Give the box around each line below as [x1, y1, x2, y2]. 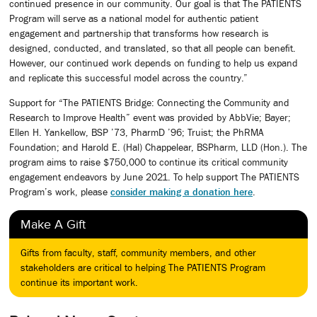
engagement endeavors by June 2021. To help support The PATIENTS [9, 171, 299, 183]
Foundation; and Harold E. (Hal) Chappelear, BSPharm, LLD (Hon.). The [9, 142, 307, 154]
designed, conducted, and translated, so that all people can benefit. [9, 42, 296, 54]
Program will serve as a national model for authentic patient [9, 12, 258, 24]
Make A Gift [21, 217, 86, 231]
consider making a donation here [110, 186, 253, 198]
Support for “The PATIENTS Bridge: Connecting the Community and [9, 97, 289, 109]
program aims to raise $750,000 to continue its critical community [9, 156, 288, 168]
